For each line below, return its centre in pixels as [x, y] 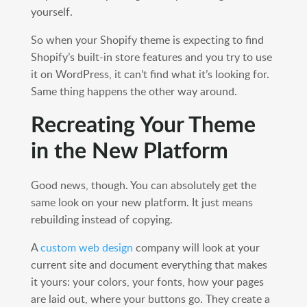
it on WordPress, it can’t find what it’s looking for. [150, 74]
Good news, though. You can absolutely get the [143, 185]
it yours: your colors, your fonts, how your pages [147, 282]
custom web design [86, 248]
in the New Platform [129, 150]
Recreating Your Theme [143, 124]
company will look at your [196, 248]
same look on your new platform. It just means [142, 202]
